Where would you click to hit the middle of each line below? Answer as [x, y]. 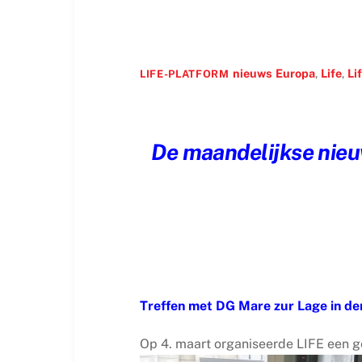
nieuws [252, 74]
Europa [295, 74]
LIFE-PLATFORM [185, 74]
